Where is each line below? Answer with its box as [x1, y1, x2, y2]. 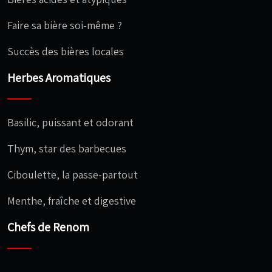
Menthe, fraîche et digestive [7, 193, 136, 208]
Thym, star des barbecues [7, 141, 126, 155]
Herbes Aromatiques [7, 69, 110, 86]
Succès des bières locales [7, 44, 124, 58]
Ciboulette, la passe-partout [7, 167, 138, 182]
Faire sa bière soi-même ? [7, 18, 122, 32]
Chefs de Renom [7, 219, 89, 235]
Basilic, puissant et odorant [7, 115, 134, 129]
